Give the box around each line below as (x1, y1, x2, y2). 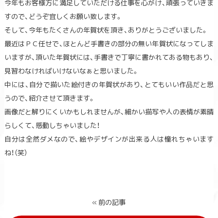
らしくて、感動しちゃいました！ (4, 120, 100, 130)
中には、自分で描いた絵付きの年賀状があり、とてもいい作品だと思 (4, 79, 214, 89)
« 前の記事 (92, 197, 126, 207)
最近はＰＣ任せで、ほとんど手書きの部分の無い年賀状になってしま (4, 38, 214, 48)
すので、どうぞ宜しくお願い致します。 (4, 11, 123, 21)
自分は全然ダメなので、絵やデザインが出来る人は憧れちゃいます (4, 133, 214, 144)
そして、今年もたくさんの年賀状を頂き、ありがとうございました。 (4, 24, 208, 35)
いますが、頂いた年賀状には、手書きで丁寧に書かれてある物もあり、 (4, 52, 214, 62)
